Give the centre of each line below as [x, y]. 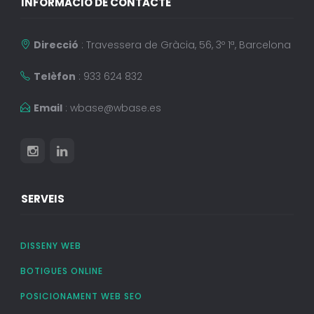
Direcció [56, 45]
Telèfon [54, 77]
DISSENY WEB [50, 246]
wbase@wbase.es [115, 108]
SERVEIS [42, 199]
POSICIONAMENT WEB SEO [81, 296]
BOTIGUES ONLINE [61, 271]
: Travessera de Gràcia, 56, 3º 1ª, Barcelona [184, 45]
